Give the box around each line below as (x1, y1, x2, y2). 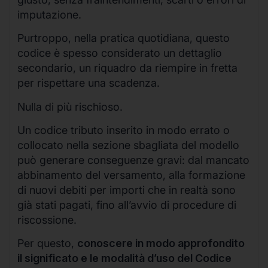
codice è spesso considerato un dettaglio (17, 47, 222, 60)
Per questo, (17, 237, 77, 250)
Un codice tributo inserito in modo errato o (17, 123, 230, 136)
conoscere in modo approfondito (77, 237, 245, 250)
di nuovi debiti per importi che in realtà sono (17, 183, 236, 196)
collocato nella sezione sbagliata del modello (17, 138, 239, 151)
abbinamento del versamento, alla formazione (17, 168, 245, 181)
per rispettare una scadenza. (17, 77, 160, 90)
